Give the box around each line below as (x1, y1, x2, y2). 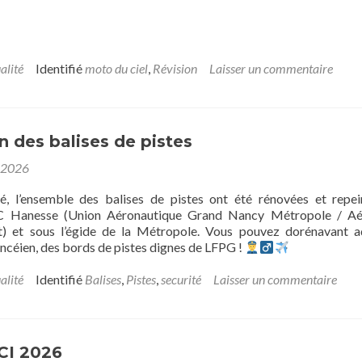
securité (161, 271, 201, 287)
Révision (153, 61, 197, 76)
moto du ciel (85, 61, 148, 76)
